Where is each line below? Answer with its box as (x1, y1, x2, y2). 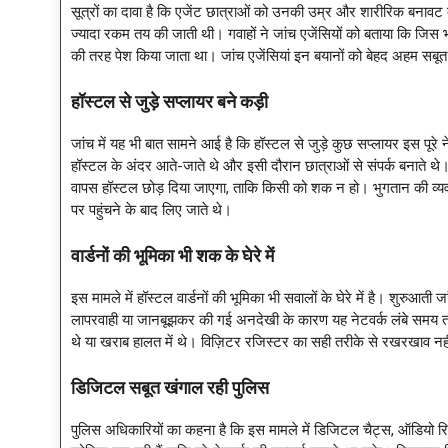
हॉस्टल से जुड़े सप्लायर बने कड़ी (71, 92, 268, 113)
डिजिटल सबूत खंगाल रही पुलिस (71, 378, 269, 399)
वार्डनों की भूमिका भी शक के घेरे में (71, 246, 274, 267)
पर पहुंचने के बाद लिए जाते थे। (71, 200, 232, 219)
